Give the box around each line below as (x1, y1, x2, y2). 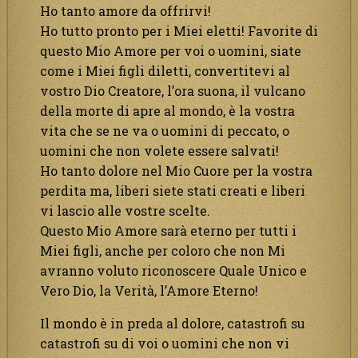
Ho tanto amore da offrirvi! (40, 2, 211, 19)
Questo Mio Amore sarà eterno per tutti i (40, 221, 296, 239)
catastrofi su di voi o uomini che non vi (40, 334, 289, 352)
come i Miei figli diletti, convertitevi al (40, 62, 290, 79)
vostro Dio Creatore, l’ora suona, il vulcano (40, 82, 305, 99)
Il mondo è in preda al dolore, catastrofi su (40, 314, 305, 332)
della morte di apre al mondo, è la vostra (40, 101, 295, 119)
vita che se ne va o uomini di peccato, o (40, 121, 289, 139)
